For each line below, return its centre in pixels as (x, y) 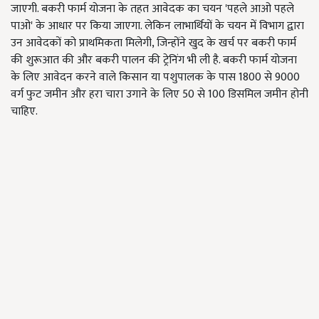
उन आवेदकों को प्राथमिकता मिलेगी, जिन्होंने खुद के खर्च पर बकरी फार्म (153, 43)
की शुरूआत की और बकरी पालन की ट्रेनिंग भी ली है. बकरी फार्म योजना (154, 61)
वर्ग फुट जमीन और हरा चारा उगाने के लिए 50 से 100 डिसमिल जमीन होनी (159, 95)
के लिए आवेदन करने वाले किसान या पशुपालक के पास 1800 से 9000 (155, 78)
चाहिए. (24, 112)
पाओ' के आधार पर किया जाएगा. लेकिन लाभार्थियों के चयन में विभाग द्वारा (157, 26)
